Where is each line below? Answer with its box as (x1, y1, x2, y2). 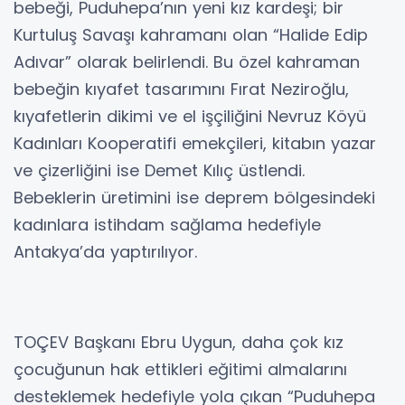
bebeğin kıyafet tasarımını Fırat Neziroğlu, (14, 78, 349, 101)
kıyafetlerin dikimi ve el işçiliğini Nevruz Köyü (14, 105, 366, 128)
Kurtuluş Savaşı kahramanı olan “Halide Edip (14, 24, 368, 47)
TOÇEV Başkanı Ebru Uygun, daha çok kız (14, 331, 344, 354)
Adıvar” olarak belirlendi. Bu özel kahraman (14, 51, 360, 74)
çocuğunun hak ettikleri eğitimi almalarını (14, 358, 347, 381)
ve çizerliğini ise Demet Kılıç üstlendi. (14, 159, 305, 183)
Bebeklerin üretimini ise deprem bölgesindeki (14, 186, 375, 210)
